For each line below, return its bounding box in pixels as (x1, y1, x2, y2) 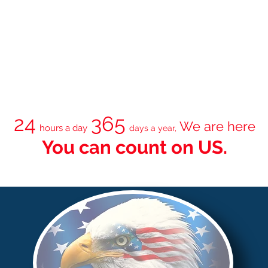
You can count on (42, 136, 198, 158)
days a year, (129, 123, 176, 133)
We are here (176, 118, 255, 134)
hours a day (39, 123, 87, 133)
